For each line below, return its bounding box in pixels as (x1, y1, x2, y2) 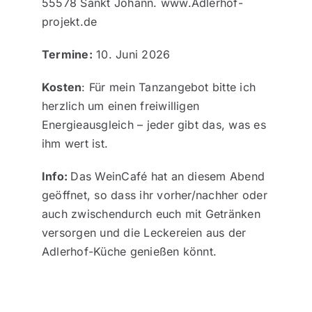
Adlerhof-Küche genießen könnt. (41, 244, 217, 258)
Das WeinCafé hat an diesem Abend (70, 169, 265, 183)
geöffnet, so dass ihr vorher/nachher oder (41, 187, 267, 202)
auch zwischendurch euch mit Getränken (41, 206, 260, 221)
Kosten (41, 79, 82, 94)
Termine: (41, 47, 93, 61)
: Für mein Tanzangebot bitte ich (81, 79, 256, 94)
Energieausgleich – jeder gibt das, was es (41, 117, 266, 132)
